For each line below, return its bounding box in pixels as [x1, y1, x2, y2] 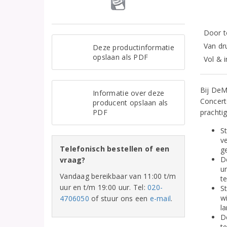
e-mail [149, 194, 171, 203]
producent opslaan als [93, 98, 168, 107]
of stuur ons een [89, 194, 150, 203]
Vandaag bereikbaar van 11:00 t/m [60, 171, 176, 181]
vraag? [60, 155, 86, 165]
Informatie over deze [93, 88, 165, 98]
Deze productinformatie [93, 43, 174, 52]
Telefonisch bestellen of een [60, 144, 170, 154]
